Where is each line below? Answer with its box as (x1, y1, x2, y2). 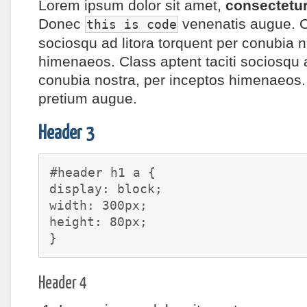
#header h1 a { (50, 165, 156, 180)
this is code (86, 17, 177, 32)
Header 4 (38, 275, 87, 292)
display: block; (49, 182, 162, 196)
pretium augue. (38, 90, 137, 106)
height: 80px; (49, 214, 147, 229)
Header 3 (38, 125, 94, 143)
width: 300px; (49, 198, 147, 212)
